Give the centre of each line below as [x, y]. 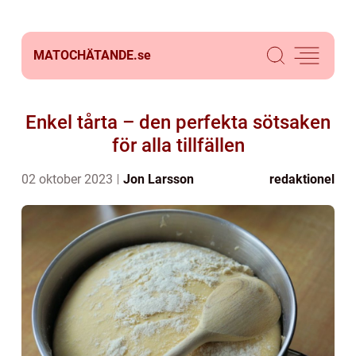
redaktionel [302, 179]
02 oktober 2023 [69, 179]
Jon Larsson [159, 179]
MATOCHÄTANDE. [85, 55]
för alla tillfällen [178, 145]
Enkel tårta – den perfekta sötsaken [178, 122]
